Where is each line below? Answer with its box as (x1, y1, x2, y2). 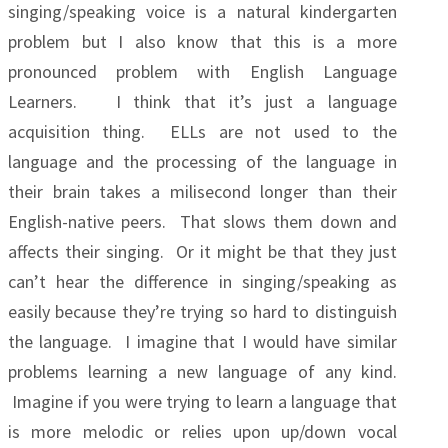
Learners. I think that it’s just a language (8, 90, 397, 113)
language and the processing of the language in (8, 150, 397, 173)
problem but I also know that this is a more (8, 30, 397, 53)
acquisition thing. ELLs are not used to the (8, 120, 397, 143)
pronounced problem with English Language (8, 60, 397, 83)
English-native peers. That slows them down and (8, 210, 397, 233)
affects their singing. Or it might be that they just (8, 240, 397, 263)
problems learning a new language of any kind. (8, 360, 397, 383)
